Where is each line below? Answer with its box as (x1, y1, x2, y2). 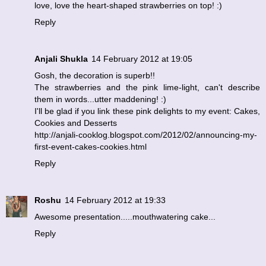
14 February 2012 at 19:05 (91, 53, 192, 64)
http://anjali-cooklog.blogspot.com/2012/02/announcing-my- (34, 129, 257, 140)
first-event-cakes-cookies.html (34, 141, 147, 151)
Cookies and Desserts (34, 118, 117, 128)
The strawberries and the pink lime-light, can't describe (34, 82, 260, 92)
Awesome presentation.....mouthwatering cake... (34, 211, 216, 221)
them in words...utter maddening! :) (34, 94, 166, 104)
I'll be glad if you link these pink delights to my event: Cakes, (34, 106, 260, 116)
